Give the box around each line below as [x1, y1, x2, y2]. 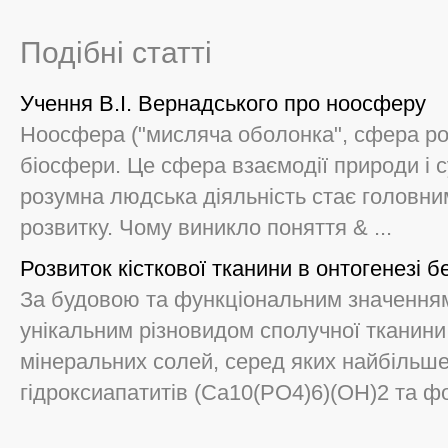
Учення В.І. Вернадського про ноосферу [20, 91, 426, 116]
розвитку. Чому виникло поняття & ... [20, 215, 392, 240]
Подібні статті [20, 36, 212, 69]
